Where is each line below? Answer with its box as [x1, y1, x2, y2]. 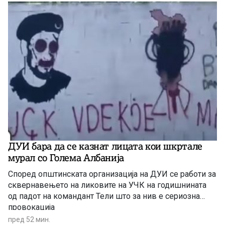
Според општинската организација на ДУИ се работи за [8, 169, 216, 179]
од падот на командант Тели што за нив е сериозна [8, 191, 200, 201]
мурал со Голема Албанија [8, 152, 124, 164]
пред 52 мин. [8, 215, 50, 224]
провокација [8, 202, 55, 212]
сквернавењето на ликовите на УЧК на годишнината [8, 180, 206, 190]
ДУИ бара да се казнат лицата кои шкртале [8, 140, 202, 153]
